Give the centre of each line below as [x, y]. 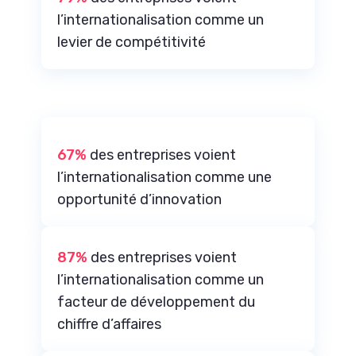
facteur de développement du [157, 302]
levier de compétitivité [132, 42]
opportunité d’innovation [140, 199]
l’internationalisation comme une [165, 177]
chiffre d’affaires [110, 324]
